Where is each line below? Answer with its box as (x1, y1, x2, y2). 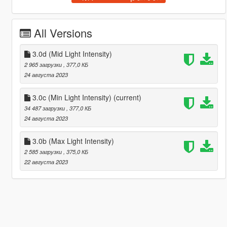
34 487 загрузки (24, 103, 66, 112)
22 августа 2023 (24, 157, 68, 166)
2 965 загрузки (24, 60, 63, 68)
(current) (113, 92, 141, 102)
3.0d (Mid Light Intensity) (30, 48, 112, 59)
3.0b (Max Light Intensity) (30, 135, 114, 146)
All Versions (33, 24, 92, 41)
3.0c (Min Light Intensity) (30, 92, 113, 102)
